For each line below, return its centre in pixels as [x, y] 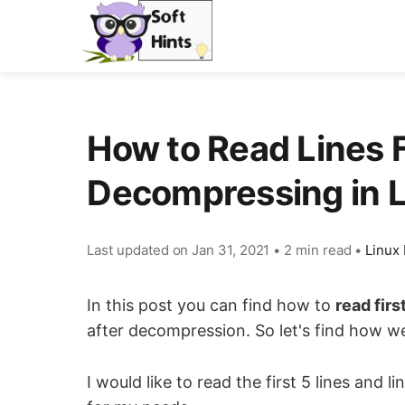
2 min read [318, 250]
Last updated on [140, 250]
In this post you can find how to [212, 305]
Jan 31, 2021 [231, 250]
